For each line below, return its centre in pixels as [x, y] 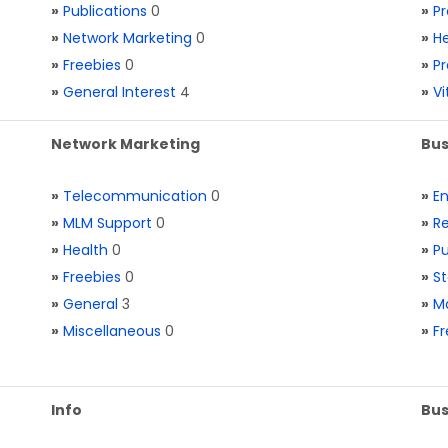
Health [85, 250]
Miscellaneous [112, 331]
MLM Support [107, 223]
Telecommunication [135, 196]
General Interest [119, 92]
